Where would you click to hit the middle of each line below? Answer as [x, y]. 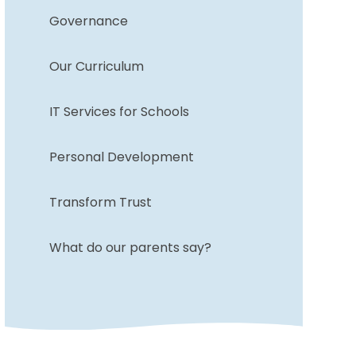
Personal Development [121, 157]
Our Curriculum [96, 66]
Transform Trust [100, 202]
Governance [88, 21]
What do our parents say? [130, 247]
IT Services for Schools [119, 111]
